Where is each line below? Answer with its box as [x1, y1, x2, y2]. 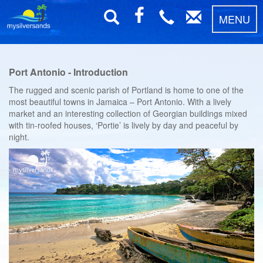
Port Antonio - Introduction [9, 65, 128, 79]
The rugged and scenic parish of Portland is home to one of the [9, 84, 244, 96]
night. [9, 131, 29, 143]
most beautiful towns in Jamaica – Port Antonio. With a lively [9, 96, 231, 107]
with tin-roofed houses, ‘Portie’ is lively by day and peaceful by [9, 119, 238, 131]
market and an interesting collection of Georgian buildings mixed [9, 107, 247, 119]
